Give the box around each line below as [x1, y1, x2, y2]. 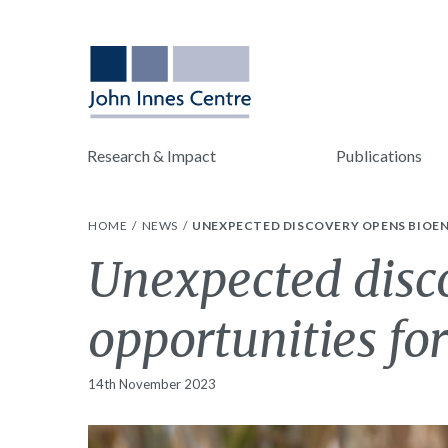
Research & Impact [87, 146, 216, 165]
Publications [335, 146, 422, 165]
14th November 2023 [88, 376, 216, 392]
